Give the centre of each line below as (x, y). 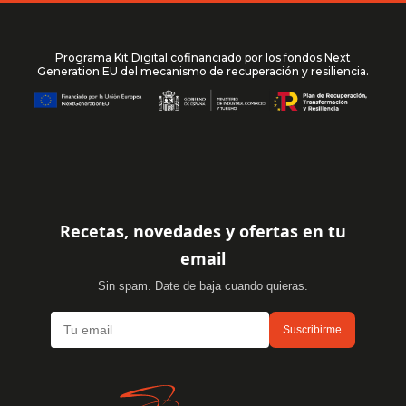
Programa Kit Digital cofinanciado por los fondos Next (203, 57)
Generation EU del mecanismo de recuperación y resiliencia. (203, 71)
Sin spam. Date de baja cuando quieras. (203, 286)
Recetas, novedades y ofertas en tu (203, 232)
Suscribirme (313, 330)
